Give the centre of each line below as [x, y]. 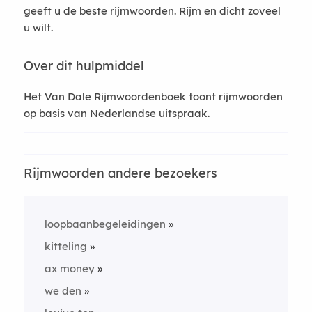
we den [63, 291]
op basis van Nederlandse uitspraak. [116, 113]
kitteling [65, 246]
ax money [69, 268]
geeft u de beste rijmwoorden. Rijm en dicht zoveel [152, 11]
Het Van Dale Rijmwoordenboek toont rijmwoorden [153, 96]
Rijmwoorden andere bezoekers [120, 173]
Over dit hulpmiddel [84, 66]
